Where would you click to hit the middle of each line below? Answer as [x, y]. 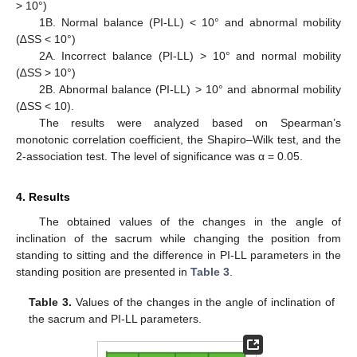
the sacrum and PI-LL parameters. [116, 319]
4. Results [43, 196]
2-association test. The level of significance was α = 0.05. [159, 156]
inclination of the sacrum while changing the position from [178, 238]
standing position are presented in [103, 271]
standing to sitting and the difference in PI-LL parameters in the [178, 255]
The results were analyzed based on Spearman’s [190, 122]
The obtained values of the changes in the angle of [190, 221]
